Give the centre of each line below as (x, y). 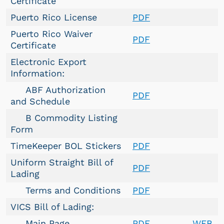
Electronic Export (48, 62)
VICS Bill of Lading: (52, 207)
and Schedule (40, 101)
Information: (37, 73)
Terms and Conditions (65, 190)
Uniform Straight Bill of (62, 162)
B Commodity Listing (64, 118)
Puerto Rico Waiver (51, 34)
